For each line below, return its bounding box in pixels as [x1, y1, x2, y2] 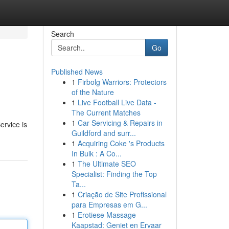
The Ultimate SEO [77, 158, 136, 169]
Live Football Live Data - [77, 97, 156, 107]
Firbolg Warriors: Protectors [77, 77, 167, 87]
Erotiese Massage [77, 210, 136, 220]
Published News [51, 66, 103, 77]
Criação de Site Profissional [77, 189, 167, 199]
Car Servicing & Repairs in [77, 118, 163, 128]
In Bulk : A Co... [71, 148, 122, 158]
